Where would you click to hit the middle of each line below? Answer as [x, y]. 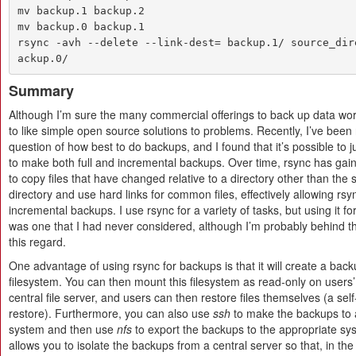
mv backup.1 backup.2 [81, 10]
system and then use [63, 329]
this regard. [37, 242]
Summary [41, 91]
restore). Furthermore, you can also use [111, 313]
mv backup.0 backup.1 [81, 26]
